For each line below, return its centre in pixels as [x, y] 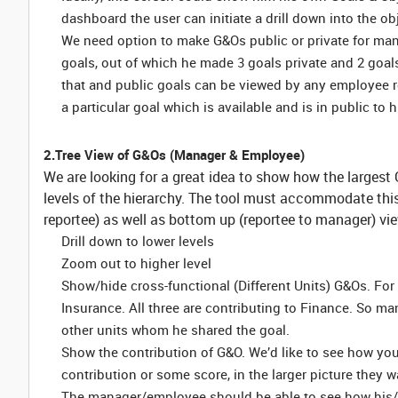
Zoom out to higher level [136, 263]
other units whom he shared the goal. [175, 330]
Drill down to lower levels [138, 241]
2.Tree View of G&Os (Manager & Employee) [174, 155]
